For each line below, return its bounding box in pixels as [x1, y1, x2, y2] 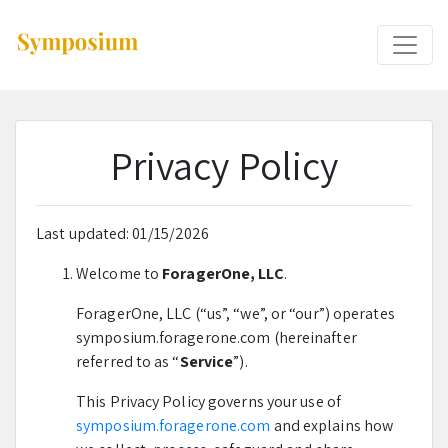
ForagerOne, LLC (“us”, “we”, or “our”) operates [76, 303, 395, 324]
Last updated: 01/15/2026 [36, 223, 210, 244]
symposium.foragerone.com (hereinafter [76, 327, 357, 348]
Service [179, 351, 234, 372]
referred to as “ [76, 351, 180, 372]
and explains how [270, 415, 394, 436]
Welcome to [76, 263, 163, 284]
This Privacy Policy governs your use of [76, 391, 341, 412]
